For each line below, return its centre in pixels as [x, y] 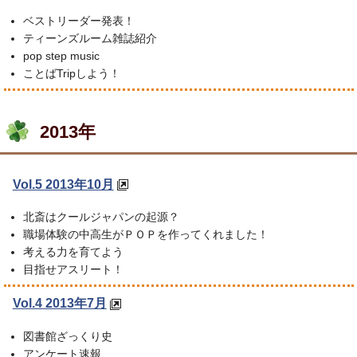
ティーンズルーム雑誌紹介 [90, 39]
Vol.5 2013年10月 [63, 184]
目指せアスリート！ [73, 270]
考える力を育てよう [73, 252]
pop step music [61, 56]
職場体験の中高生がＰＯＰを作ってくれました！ [145, 235]
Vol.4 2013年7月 [59, 304]
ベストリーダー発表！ [78, 21]
